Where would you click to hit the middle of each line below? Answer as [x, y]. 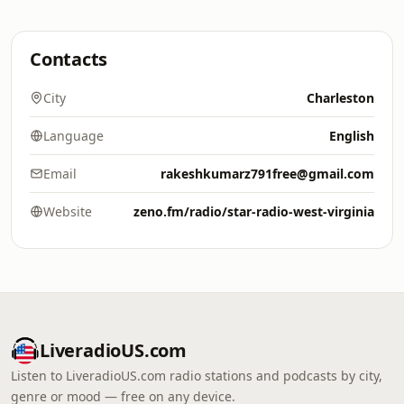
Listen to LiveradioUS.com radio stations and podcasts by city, [197, 376]
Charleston [340, 98]
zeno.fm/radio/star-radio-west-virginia [254, 211]
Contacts [69, 59]
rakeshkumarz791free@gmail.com [267, 174]
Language [73, 136]
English [352, 136]
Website [68, 211]
